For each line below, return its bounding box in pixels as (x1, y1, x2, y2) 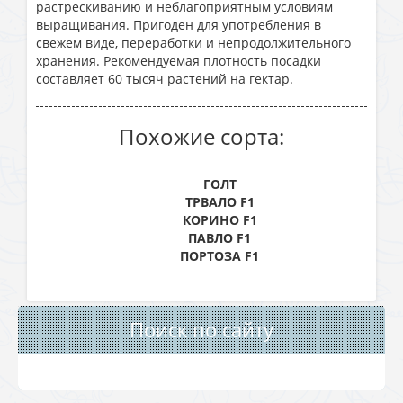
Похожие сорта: (119, 121, 284, 151)
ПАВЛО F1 (188, 229, 251, 246)
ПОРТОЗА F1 (180, 247, 259, 264)
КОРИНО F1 (182, 211, 257, 228)
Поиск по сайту (130, 316, 273, 343)
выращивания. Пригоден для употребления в (36, 16, 321, 33)
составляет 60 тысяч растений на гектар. (36, 70, 293, 87)
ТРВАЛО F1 (184, 193, 255, 210)
